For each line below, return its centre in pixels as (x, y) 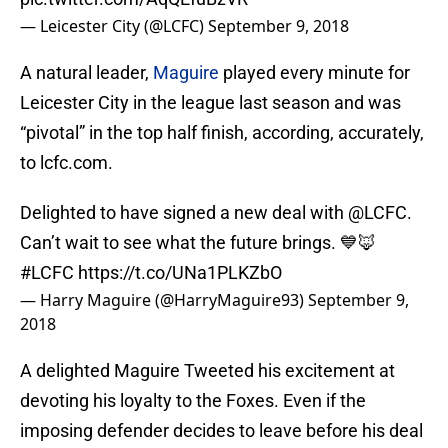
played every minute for (314, 73)
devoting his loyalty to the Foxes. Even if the (193, 401)
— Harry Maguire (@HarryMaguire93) (164, 300)
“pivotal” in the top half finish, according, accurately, (222, 133)
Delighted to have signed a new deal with (184, 213)
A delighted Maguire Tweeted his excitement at (207, 371)
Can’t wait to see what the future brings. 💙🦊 (198, 243)
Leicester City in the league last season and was (210, 103)
